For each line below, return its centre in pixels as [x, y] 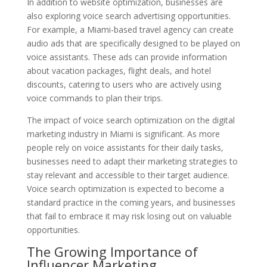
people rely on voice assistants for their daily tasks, [125, 148]
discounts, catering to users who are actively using [124, 84]
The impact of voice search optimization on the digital [131, 120]
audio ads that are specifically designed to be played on [133, 43]
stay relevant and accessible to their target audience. [128, 175]
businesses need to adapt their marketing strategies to [132, 161]
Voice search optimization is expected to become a [125, 189]
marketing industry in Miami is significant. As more [123, 134]
